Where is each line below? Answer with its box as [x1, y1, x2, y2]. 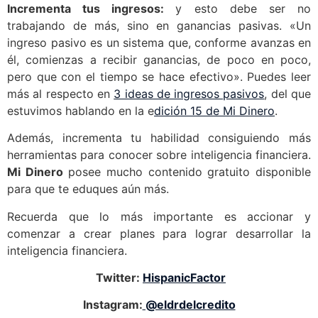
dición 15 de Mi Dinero [154, 103, 275, 118]
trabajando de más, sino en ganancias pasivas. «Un [7, 18, 311, 33]
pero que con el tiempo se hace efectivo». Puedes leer [7, 69, 311, 84]
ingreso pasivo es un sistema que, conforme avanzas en [7, 35, 311, 50]
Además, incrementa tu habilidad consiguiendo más [7, 131, 311, 146]
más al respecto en [7, 86, 114, 101]
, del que [264, 86, 312, 101]
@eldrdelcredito [142, 297, 236, 312]
